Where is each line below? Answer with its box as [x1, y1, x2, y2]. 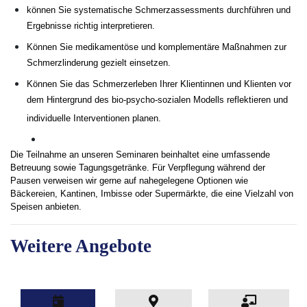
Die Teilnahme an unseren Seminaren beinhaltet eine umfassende [10, 149, 270, 160]
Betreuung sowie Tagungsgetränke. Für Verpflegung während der [10, 162, 265, 173]
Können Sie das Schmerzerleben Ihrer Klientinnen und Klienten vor [27, 79, 291, 89]
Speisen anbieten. [10, 201, 82, 212]
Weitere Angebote [10, 236, 151, 256]
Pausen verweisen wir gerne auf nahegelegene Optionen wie [10, 175, 248, 186]
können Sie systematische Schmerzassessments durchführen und [27, 5, 291, 15]
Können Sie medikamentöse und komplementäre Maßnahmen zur [27, 42, 286, 52]
